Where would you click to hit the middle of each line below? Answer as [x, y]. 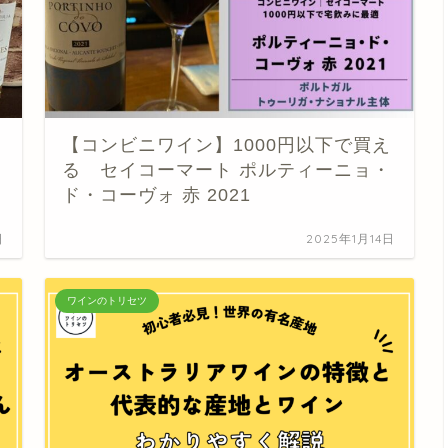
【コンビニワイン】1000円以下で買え [227, 144]
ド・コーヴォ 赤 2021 [157, 194]
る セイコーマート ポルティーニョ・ [227, 169]
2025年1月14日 [351, 238]
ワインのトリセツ [107, 300]
